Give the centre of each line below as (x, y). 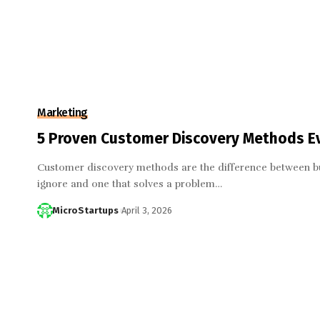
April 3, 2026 (146, 210)
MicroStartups (85, 210)
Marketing (62, 112)
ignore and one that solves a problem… (130, 184)
